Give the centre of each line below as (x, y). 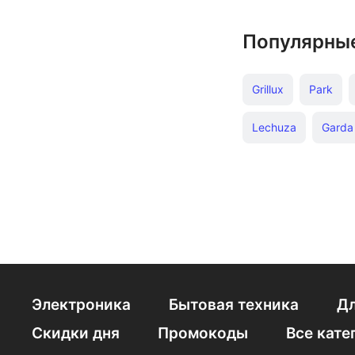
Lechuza (274, 127)
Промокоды (203, 333)
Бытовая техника (234, 305)
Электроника (81, 305)
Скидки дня (76, 333)
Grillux (267, 89)
